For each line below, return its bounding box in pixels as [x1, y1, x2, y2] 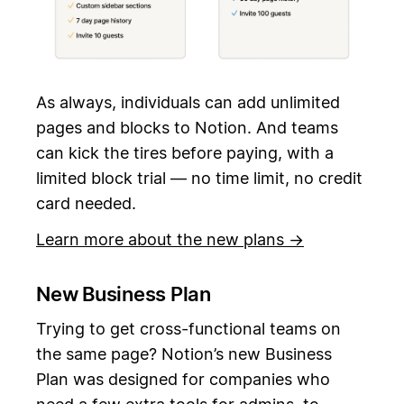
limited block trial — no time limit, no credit [36, 168, 363, 188]
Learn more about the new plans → [36, 229, 304, 249]
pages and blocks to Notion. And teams [36, 117, 338, 137]
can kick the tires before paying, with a [36, 142, 334, 162]
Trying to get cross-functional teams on [36, 319, 341, 339]
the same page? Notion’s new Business [36, 344, 332, 364]
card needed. [36, 193, 136, 213]
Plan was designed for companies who [36, 370, 330, 390]
